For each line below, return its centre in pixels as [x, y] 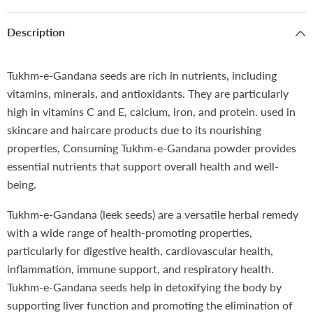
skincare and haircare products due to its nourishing [134, 130]
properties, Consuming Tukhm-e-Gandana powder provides [152, 148]
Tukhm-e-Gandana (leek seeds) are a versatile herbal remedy [153, 214]
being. [22, 184]
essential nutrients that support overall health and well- [143, 166]
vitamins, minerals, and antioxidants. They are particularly [148, 94]
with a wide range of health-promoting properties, [130, 233]
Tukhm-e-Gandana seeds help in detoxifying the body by [144, 287]
